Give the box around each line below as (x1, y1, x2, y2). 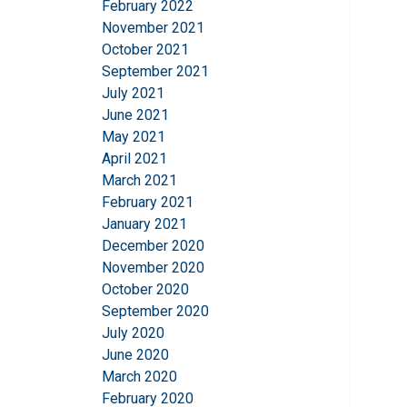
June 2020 (102, 346, 169, 364)
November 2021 (102, 19, 204, 37)
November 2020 (102, 259, 204, 277)
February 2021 (102, 194, 194, 212)
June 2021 (102, 106, 169, 124)
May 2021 (102, 128, 165, 146)
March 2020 (102, 368, 177, 386)
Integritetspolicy (279, 31, 379, 50)
